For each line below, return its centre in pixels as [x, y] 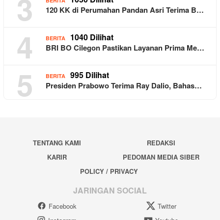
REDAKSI [161, 142]
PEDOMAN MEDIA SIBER [161, 157]
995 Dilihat [90, 75]
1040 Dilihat [92, 37]
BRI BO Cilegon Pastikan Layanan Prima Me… [125, 47]
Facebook [62, 206]
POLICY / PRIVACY [109, 171]
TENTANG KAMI [57, 142]
